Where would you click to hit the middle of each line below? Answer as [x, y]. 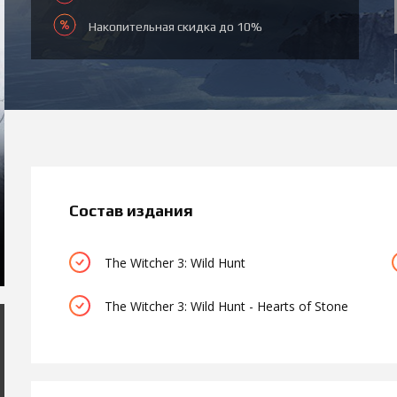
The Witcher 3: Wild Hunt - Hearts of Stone [226, 306]
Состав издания [131, 210]
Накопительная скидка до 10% [175, 27]
